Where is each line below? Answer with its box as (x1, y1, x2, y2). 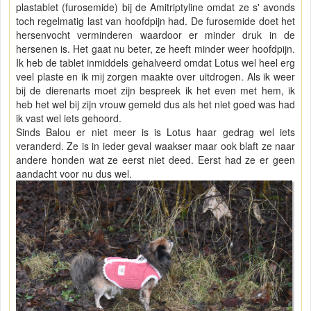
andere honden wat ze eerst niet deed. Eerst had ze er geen (16, 152, 295, 167)
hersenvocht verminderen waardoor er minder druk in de (16, 27, 295, 42)
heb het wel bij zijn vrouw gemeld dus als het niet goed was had (16, 96, 295, 111)
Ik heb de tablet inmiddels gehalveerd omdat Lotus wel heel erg (16, 55, 295, 69)
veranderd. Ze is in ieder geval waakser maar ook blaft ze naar (16, 138, 295, 153)
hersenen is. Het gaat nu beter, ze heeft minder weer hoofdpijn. (16, 41, 295, 56)
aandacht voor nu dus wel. (16, 166, 132, 180)
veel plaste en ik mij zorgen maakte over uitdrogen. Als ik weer (16, 69, 295, 83)
